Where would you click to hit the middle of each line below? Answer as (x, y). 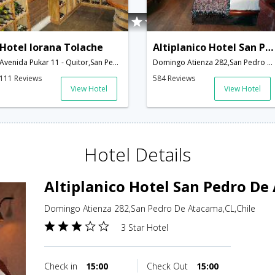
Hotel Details (137, 155)
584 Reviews (174, 79)
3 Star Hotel (145, 228)
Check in (62, 266)
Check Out (168, 266)
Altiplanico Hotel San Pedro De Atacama (269, 48)
